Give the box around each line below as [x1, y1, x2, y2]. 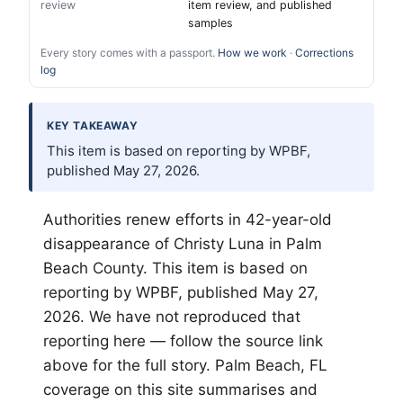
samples [188, 15, 233, 30]
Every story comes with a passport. [40, 45, 218, 59]
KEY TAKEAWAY [47, 118, 139, 132]
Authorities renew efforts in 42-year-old [43, 210, 332, 228]
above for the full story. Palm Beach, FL [43, 355, 327, 374]
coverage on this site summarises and [43, 380, 318, 399]
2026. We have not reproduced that [43, 307, 300, 326]
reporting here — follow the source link [43, 331, 323, 350]
